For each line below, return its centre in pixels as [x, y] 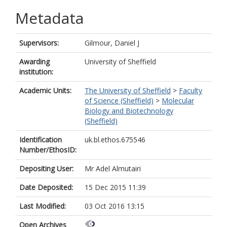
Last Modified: [43, 206]
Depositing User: [46, 168]
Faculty [191, 90]
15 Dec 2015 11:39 [115, 187]
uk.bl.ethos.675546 [115, 140]
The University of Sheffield [128, 90]
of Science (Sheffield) [119, 101]
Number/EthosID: [48, 150]
